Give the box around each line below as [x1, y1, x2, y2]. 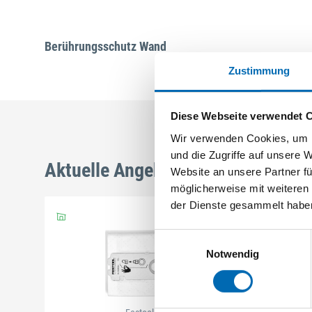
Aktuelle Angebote [45, 158, 188, 182]
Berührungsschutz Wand [45, 38, 166, 54]
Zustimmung [228, 64, 290, 77]
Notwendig [205, 247, 260, 260]
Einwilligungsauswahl [154, 231, 251, 243]
